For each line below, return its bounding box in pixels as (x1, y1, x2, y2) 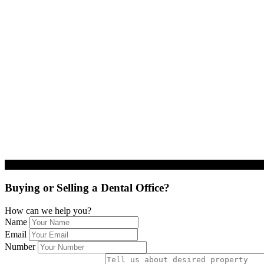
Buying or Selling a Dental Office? (5, 181, 170, 194)
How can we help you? (5, 205, 91, 216)
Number (5, 241, 35, 252)
